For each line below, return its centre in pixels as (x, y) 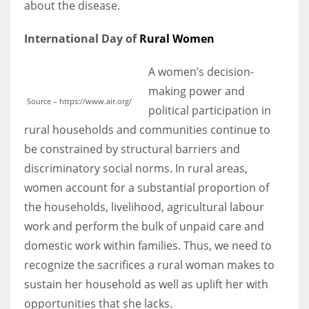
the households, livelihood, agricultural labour (144, 207)
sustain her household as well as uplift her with (146, 284)
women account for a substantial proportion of (147, 187)
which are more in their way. (68, 85)
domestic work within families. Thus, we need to (148, 245)
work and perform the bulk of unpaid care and (144, 226)
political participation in (210, 110)
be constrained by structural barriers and (132, 149)
